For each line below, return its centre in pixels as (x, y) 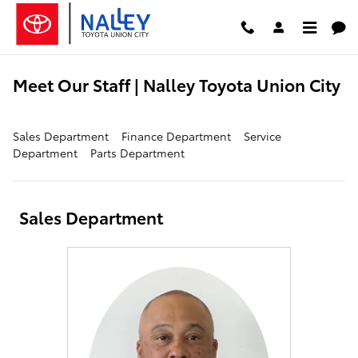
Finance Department (176, 136)
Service (263, 136)
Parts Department (137, 153)
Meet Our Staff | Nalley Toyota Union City (177, 84)
